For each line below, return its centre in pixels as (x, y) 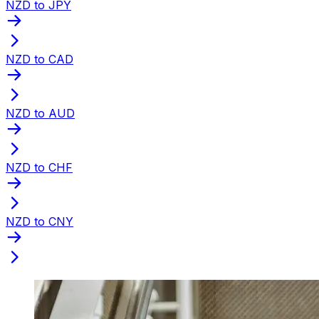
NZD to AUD (40, 113)
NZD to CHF (39, 167)
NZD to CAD (40, 59)
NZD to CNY (40, 221)
